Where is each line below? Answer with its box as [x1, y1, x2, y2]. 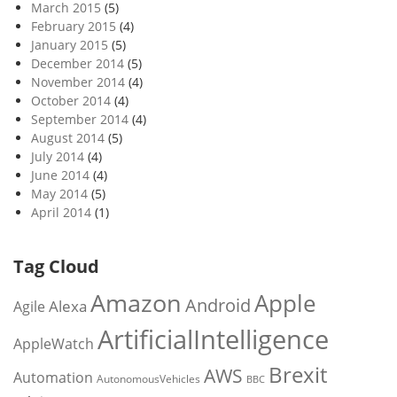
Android [185, 293, 251, 318]
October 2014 [31, 92, 111, 110]
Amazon [90, 286, 182, 320]
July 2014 [31, 148, 84, 166]
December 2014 [31, 55, 124, 73]
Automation [13, 368, 93, 388]
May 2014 [31, 185, 88, 203]
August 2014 [31, 129, 105, 147]
